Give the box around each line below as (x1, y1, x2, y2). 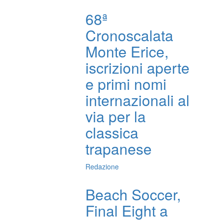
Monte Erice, (85, 41, 169, 62)
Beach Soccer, (85, 184, 181, 205)
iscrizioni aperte (85, 57, 190, 79)
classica (85, 122, 139, 143)
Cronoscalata (85, 25, 174, 46)
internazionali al (85, 89, 190, 111)
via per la (85, 106, 146, 127)
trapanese (85, 138, 152, 160)
